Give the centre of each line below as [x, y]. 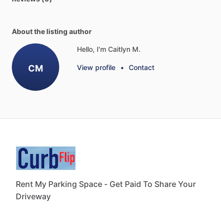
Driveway [33, 196]
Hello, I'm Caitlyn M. [109, 49]
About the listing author [52, 31]
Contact [142, 67]
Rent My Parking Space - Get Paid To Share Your [106, 184]
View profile [96, 67]
